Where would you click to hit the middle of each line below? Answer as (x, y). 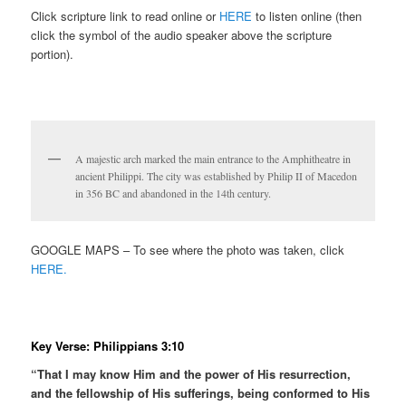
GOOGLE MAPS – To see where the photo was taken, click (188, 250)
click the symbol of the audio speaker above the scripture (182, 34)
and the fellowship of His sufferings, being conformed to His (201, 393)
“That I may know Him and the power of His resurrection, (191, 374)
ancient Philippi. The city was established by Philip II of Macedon (217, 176)
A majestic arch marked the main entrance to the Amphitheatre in (213, 159)
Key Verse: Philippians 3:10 (108, 345)
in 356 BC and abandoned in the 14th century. (174, 193)
